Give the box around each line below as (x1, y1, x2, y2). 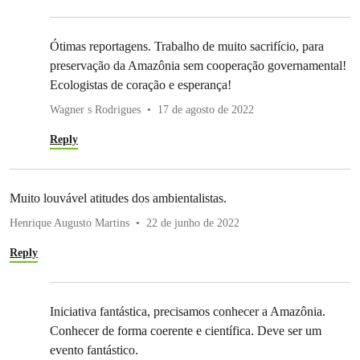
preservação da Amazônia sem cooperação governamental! (50, 59, 346, 73)
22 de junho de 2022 (146, 217, 239, 230)
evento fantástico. (50, 343, 138, 358)
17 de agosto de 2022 (157, 104, 254, 117)
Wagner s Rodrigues (50, 104, 141, 117)
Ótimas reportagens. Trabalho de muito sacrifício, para (50, 39, 324, 54)
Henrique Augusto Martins (10, 217, 129, 230)
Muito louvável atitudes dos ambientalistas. (10, 191, 227, 206)
